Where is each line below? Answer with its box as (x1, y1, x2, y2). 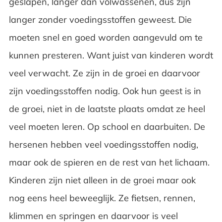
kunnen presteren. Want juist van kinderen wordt (8, 49, 213, 61)
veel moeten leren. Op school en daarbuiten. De (8, 120, 205, 132)
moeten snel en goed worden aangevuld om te (8, 31, 203, 43)
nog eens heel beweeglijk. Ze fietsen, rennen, (8, 192, 195, 204)
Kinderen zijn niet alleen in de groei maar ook (8, 174, 196, 186)
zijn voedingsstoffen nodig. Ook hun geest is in (8, 85, 201, 97)
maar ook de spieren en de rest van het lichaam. (8, 156, 210, 168)
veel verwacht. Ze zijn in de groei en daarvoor (8, 67, 200, 79)
